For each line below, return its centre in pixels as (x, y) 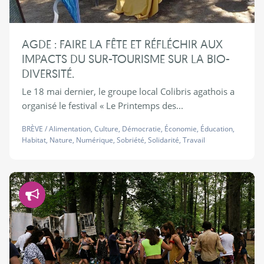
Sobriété (130, 140)
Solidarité (163, 140)
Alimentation (70, 129)
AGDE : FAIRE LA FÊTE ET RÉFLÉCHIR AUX (122, 44)
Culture (106, 129)
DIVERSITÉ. (48, 74)
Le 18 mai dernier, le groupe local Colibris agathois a (128, 92)
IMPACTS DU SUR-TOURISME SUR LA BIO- (126, 59)
